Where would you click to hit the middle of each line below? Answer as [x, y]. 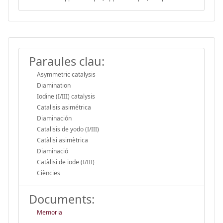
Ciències [49, 173]
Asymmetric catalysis [66, 74]
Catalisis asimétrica [64, 107]
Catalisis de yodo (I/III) [68, 129]
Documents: [62, 199]
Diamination [54, 85]
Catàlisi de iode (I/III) [66, 162]
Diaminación [54, 118]
